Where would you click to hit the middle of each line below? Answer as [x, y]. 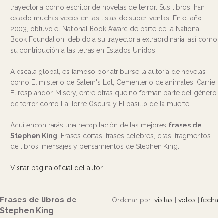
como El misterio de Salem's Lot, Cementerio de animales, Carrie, [113, 82]
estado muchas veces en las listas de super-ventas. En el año [106, 18]
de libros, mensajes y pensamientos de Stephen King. [95, 146]
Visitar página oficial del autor [56, 168]
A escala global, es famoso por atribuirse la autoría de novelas [108, 72]
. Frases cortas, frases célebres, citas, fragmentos [134, 136]
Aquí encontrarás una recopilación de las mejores [89, 125]
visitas [163, 200]
